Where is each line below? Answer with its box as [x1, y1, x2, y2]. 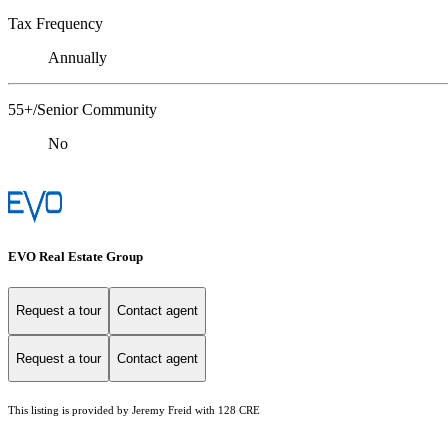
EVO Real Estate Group [8, 248, 143, 264]
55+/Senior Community [8, 100, 157, 118]
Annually [48, 48, 107, 66]
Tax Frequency [8, 14, 103, 32]
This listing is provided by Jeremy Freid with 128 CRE [8, 405, 260, 417]
